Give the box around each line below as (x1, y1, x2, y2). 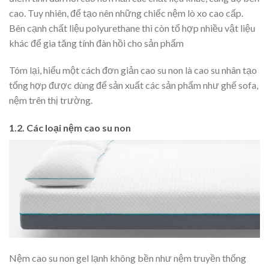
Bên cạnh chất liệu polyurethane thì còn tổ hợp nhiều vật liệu (9, 22, 255, 34)
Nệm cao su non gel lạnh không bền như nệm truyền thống (9, 252, 246, 264)
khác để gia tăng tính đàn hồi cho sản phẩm (9, 37, 184, 49)
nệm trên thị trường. (9, 94, 92, 106)
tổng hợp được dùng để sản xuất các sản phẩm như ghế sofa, (9, 79, 258, 91)
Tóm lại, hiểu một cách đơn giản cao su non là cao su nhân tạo (9, 64, 257, 76)
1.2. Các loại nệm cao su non (9, 122, 131, 134)
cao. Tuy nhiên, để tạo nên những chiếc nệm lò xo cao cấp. (9, 7, 243, 19)
